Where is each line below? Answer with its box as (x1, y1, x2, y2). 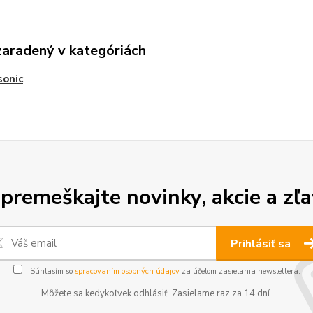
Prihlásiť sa (231, 236, 293, 252)
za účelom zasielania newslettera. (179, 266, 300, 277)
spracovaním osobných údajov (74, 266, 180, 277)
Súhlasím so (27, 266, 75, 277)
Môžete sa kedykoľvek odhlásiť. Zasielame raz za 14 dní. (41, 287, 272, 300)
